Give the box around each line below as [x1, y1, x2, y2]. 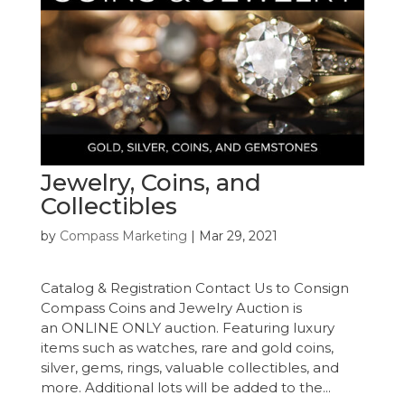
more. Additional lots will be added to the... [40, 378, 331, 396]
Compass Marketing [59, 227, 187, 244]
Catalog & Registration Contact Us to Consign [40, 278, 349, 297]
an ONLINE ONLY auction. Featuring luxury [40, 318, 334, 336]
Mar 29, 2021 [198, 227, 278, 244]
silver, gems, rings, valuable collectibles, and [40, 358, 339, 376]
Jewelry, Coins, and [40, 167, 261, 197]
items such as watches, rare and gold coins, [40, 338, 334, 356]
